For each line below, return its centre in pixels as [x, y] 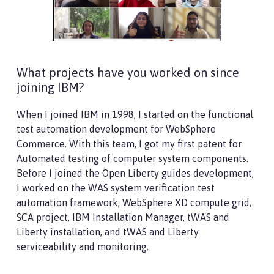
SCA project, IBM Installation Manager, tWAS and [123, 217]
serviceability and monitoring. [83, 246]
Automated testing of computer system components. [134, 158]
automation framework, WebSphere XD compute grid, [134, 202]
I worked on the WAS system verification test [116, 187]
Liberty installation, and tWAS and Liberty [108, 231]
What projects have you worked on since [128, 72]
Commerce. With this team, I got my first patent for [129, 143]
